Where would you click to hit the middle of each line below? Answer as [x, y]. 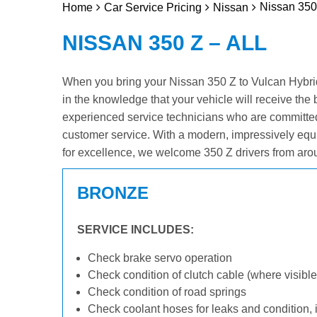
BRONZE [113, 193]
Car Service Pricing [153, 7]
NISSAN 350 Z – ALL [165, 43]
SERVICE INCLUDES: [136, 230]
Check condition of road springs [167, 292]
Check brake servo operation [160, 258]
